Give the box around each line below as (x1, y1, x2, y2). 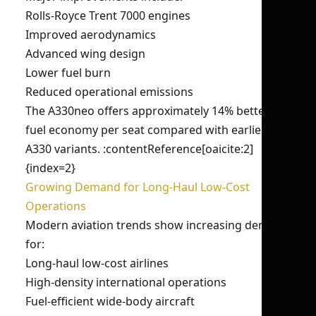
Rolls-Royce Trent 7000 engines (25, 8, 190, 23)
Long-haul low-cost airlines (25, 255, 169, 271)
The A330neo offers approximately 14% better (25, 103, 269, 119)
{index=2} (25, 160, 75, 176)
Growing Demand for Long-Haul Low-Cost (25, 179, 250, 195)
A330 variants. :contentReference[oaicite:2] (25, 141, 253, 157)
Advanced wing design (25, 46, 145, 61)
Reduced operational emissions (25, 84, 193, 99)
